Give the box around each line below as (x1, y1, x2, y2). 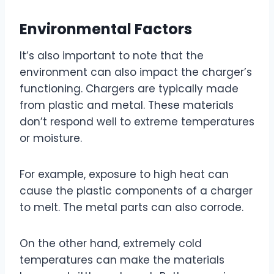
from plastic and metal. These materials (20, 98, 234, 113)
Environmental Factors (20, 19, 192, 40)
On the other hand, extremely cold (20, 236, 202, 251)
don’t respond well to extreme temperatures (20, 114, 254, 130)
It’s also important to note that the (20, 48, 204, 64)
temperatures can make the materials (20, 253, 224, 268)
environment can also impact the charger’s (20, 65, 252, 80)
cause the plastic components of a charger (20, 183, 253, 199)
